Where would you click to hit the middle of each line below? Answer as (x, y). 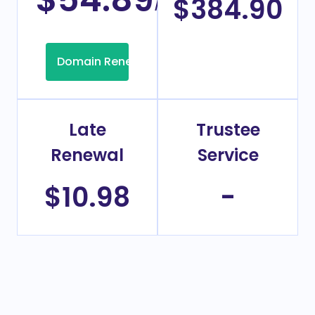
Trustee (228, 130)
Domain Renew (99, 62)
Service (228, 155)
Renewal (87, 155)
